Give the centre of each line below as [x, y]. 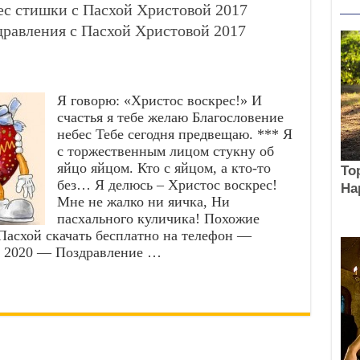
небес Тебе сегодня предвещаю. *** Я [174, 134]
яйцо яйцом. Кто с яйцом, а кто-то [164, 168]
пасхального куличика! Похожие [158, 219]
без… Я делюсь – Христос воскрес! [167, 185]
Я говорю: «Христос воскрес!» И [159, 100]
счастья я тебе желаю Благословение [170, 117]
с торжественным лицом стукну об [165, 151]
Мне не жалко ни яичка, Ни [143, 202]
